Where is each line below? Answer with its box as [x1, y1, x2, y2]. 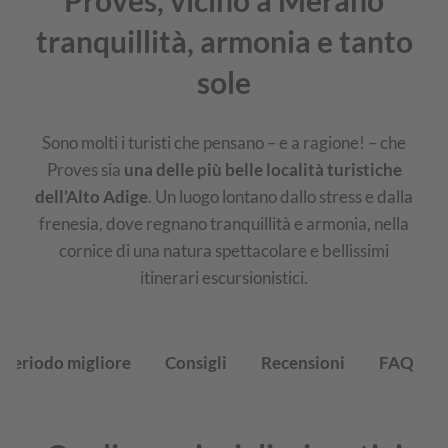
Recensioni [261, 352, 345, 374]
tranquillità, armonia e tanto [35, 24, 413, 60]
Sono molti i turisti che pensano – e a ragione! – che [42, 131, 406, 153]
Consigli [165, 352, 227, 374]
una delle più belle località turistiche [123, 158, 402, 180]
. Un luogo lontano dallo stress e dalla [148, 185, 413, 207]
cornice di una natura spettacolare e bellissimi [59, 239, 389, 261]
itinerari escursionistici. [140, 266, 308, 288]
